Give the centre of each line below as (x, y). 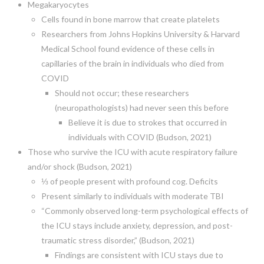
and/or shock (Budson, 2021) (80, 166)
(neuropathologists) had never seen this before (141, 107)
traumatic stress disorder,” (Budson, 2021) (118, 240)
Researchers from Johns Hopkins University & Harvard (140, 34)
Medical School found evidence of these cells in (128, 48)
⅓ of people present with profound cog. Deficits (129, 181)
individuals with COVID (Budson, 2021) (140, 137)
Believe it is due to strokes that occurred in (148, 122)
